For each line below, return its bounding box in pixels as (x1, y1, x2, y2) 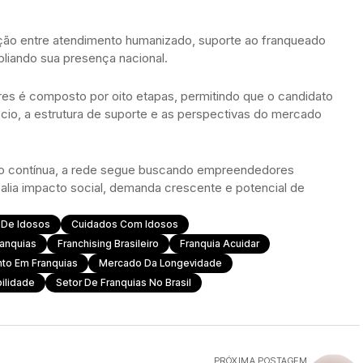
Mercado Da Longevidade (99, 257, 222, 270)
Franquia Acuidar (180, 237, 259, 250)
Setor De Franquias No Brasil (56, 276, 191, 289)
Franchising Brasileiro (58, 237, 159, 250)
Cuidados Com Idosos (71, 218, 178, 231)
